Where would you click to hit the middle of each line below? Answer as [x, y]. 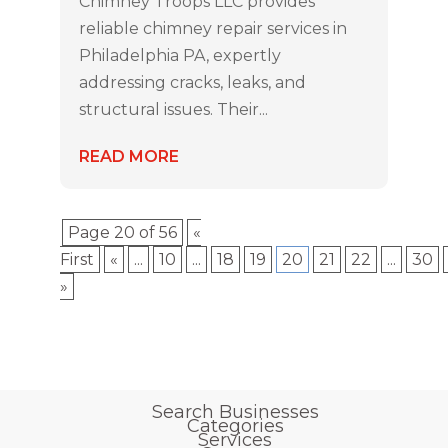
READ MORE [128, 156]
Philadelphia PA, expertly [179, 55]
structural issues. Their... [173, 109]
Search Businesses [235, 411]
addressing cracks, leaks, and [192, 82]
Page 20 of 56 [122, 232]
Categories [235, 425]
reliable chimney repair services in [212, 28]
